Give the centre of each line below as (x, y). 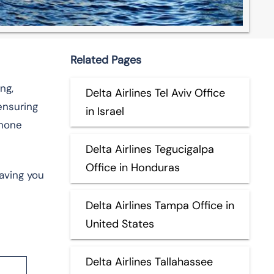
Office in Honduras (132, 167)
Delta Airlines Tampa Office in (160, 205)
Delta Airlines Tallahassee (149, 261)
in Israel (105, 111)
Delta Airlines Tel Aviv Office (155, 93)
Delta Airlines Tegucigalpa (150, 149)
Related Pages (106, 60)
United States (120, 224)
